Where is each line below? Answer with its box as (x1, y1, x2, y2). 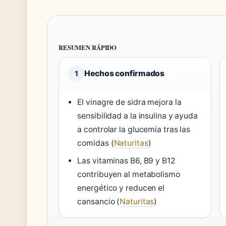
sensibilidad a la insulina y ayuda (77, 110, 198, 121)
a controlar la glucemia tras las (77, 124, 191, 134)
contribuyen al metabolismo (77, 169, 180, 179)
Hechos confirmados (84, 68, 165, 78)
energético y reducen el (77, 183, 165, 193)
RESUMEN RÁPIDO (59, 42, 117, 52)
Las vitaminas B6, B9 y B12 (77, 155, 175, 165)
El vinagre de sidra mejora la (77, 97, 182, 107)
